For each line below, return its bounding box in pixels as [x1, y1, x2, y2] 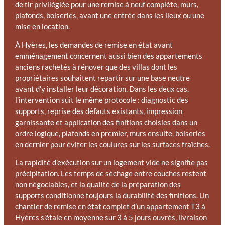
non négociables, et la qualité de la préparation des [15, 180, 181, 189]
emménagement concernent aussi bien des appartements [15, 51, 202, 60]
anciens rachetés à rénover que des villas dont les [15, 62, 177, 71]
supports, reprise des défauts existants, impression [15, 106, 182, 116]
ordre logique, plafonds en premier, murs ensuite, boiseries [15, 129, 205, 138]
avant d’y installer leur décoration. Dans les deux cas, [15, 84, 189, 93]
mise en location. [15, 22, 70, 31]
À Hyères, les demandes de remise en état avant [15, 40, 173, 49]
